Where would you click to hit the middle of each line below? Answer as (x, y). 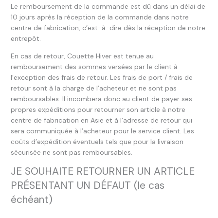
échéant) (31, 200)
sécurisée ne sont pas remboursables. (71, 152)
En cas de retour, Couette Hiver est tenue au (82, 56)
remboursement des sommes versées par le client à (94, 67)
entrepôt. (26, 38)
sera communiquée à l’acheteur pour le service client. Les (102, 131)
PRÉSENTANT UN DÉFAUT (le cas (87, 185)
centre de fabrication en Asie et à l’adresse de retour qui (101, 120)
